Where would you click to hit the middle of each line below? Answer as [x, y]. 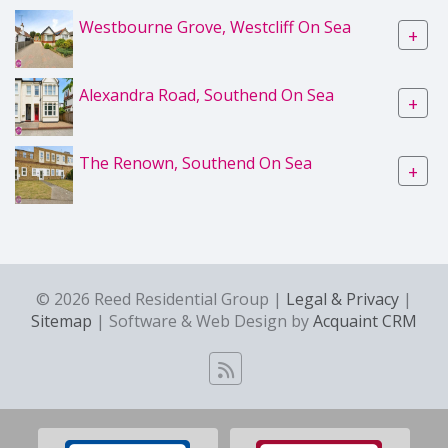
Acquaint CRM [365, 320]
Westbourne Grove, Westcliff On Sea [215, 26]
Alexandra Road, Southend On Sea [206, 94]
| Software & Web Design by [202, 320]
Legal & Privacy [342, 298]
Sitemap [61, 320]
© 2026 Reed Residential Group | [161, 298]
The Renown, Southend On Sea [195, 162]
